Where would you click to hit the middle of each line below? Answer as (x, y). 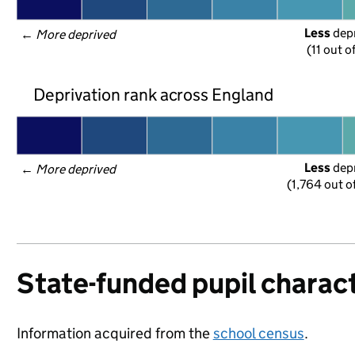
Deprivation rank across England (153, 94)
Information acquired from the (115, 333)
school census (258, 333)
